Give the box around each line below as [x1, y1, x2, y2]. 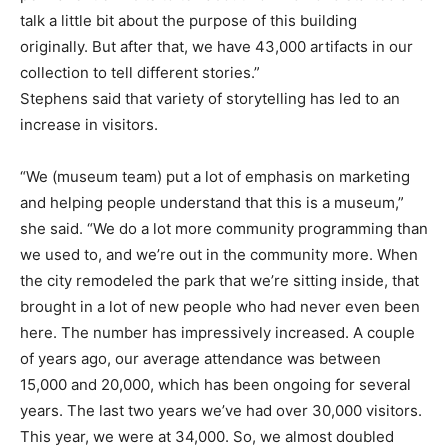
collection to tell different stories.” [20, 63, 260, 83]
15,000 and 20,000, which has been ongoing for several [20, 375, 411, 395]
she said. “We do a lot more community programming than [20, 219, 428, 239]
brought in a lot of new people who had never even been [20, 297, 420, 317]
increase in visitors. [20, 115, 158, 135]
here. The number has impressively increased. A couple [20, 323, 415, 343]
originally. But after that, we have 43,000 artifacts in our [20, 37, 413, 57]
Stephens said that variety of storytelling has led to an [20, 89, 400, 109]
